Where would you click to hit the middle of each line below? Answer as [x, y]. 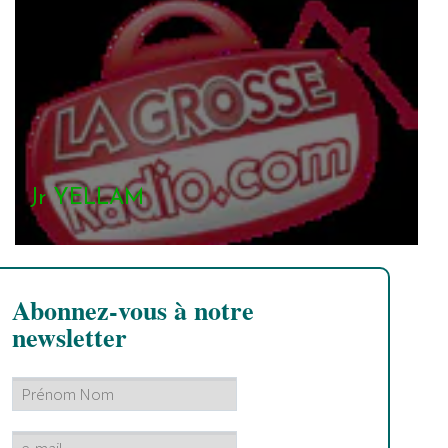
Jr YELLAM [87, 199]
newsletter [69, 337]
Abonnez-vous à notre [133, 310]
